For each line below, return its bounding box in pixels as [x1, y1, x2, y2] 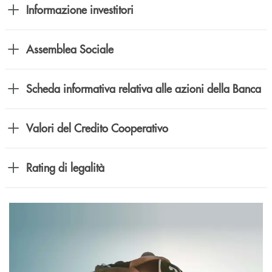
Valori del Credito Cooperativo [26, 120, 168, 136]
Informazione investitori [26, 2, 134, 18]
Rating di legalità [26, 160, 104, 175]
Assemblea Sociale [26, 41, 114, 57]
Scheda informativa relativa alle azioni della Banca [26, 81, 261, 97]
